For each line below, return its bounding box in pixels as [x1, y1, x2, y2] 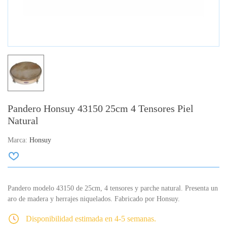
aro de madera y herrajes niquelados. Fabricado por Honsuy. [8, 195, 180, 203]
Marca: [8, 136, 27, 144]
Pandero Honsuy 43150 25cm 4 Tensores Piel [8, 103, 194, 115]
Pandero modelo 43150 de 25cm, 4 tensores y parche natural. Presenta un [8, 184, 218, 193]
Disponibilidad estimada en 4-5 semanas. [26, 214, 156, 223]
